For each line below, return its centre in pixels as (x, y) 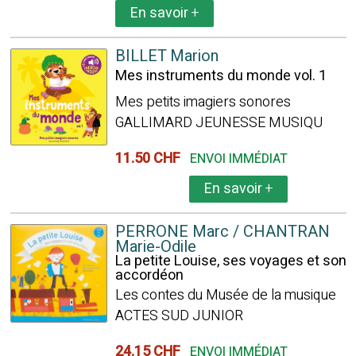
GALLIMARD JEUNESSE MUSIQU (219, 123)
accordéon (149, 275)
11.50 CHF (151, 159)
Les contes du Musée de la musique (225, 295)
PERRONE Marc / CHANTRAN (222, 232)
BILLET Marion (166, 56)
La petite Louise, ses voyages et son (230, 261)
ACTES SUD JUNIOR (179, 316)
